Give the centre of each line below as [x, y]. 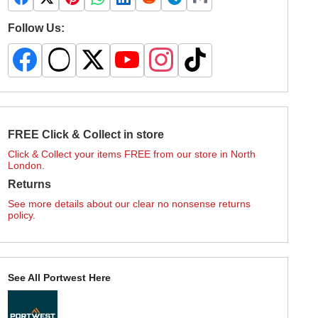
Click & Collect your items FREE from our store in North [132, 154]
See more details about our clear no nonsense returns [130, 203]
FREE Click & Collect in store [86, 134]
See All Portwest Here [60, 277]
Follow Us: [37, 28]
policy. [22, 215]
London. [27, 165]
